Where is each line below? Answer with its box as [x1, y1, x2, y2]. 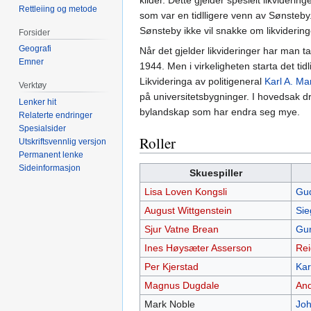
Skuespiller [189, 167, 242, 179]
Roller [140, 133, 176, 153]
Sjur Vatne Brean [144, 224, 219, 235]
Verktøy [19, 81, 47, 91]
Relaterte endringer [19, 110, 93, 121]
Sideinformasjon [19, 163, 81, 174]
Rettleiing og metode [19, 3, 98, 14]
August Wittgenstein [144, 205, 232, 217]
